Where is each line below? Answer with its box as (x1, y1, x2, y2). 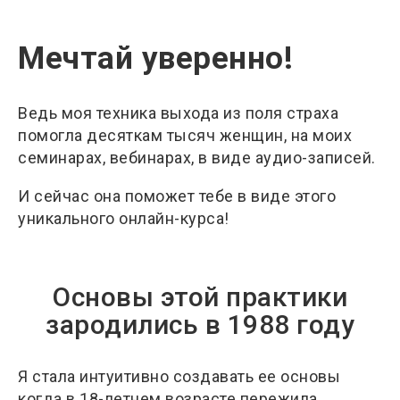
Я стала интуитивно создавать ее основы (18, 366, 340, 386)
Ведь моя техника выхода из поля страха (18, 103, 338, 122)
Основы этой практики (53, 280, 347, 312)
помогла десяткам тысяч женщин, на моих (18, 125, 352, 145)
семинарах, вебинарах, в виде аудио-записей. (18, 147, 379, 167)
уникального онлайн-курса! (18, 208, 229, 228)
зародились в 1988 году (46, 308, 354, 340)
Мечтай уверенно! (18, 39, 293, 77)
